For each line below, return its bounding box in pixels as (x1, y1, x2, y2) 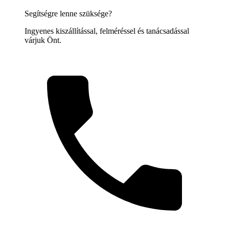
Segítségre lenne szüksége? (25, 9, 112, 18)
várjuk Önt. (25, 35, 61, 44)
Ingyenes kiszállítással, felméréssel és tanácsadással (25, 26, 189, 35)
